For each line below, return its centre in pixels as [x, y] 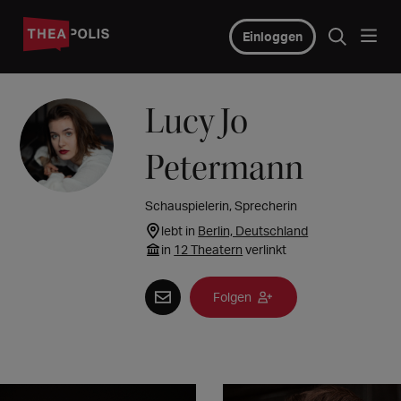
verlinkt [265, 249]
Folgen [233, 297]
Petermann [225, 168]
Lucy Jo [197, 121]
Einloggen [272, 36]
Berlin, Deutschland [253, 230]
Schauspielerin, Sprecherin [222, 205]
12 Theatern [209, 249]
